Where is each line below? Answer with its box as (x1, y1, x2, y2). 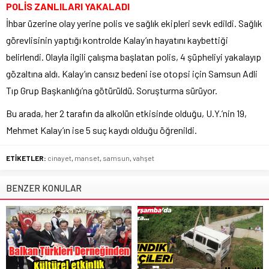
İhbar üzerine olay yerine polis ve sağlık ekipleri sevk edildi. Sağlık (6, 17, 262, 29)
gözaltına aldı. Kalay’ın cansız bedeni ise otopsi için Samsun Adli (6, 67, 258, 79)
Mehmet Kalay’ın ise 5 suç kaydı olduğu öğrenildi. (6, 124, 197, 136)
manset (74, 153, 100, 162)
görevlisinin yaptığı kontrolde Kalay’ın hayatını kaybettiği (6, 34, 228, 46)
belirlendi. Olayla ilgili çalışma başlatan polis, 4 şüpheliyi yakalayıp (6, 50, 261, 62)
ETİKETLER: (6, 153, 46, 162)
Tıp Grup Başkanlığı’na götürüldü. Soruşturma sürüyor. (6, 84, 217, 96)
